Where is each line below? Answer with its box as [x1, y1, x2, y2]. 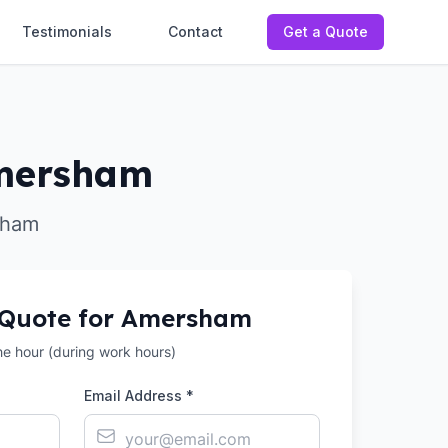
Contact [168, 23, 223, 40]
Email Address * [84, 387, 194, 404]
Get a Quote [283, 23, 368, 40]
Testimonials [22, 23, 112, 40]
